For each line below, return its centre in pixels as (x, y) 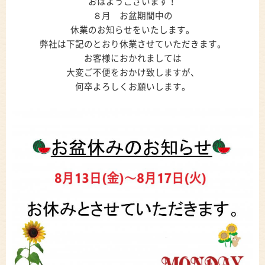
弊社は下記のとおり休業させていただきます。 (132, 44)
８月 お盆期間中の (132, 16)
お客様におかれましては (132, 59)
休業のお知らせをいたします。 (132, 30)
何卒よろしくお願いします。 (132, 87)
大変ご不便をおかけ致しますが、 (132, 73)
